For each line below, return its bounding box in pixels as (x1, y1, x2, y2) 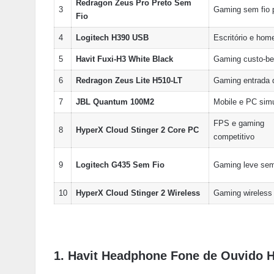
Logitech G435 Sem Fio (75, 160, 165, 169)
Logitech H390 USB (75, 33, 149, 42)
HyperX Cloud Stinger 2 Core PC (75, 125, 199, 135)
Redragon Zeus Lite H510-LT (75, 76, 182, 85)
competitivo (213, 132, 254, 141)
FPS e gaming (213, 119, 264, 128)
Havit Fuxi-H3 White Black (75, 54, 173, 64)
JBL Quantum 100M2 (75, 97, 154, 106)
